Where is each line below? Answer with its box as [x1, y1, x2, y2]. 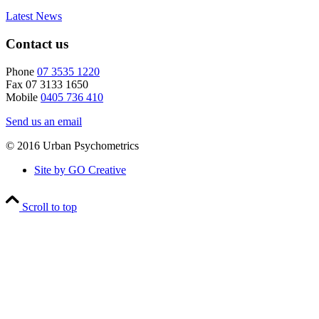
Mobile [6, 90, 41, 103]
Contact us [6, 36, 68, 52]
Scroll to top [22, 200, 77, 213]
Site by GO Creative [34, 163, 126, 176]
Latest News [6, 10, 62, 23]
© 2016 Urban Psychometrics [6, 139, 139, 152]
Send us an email [6, 115, 82, 127]
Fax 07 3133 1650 [6, 78, 88, 90]
